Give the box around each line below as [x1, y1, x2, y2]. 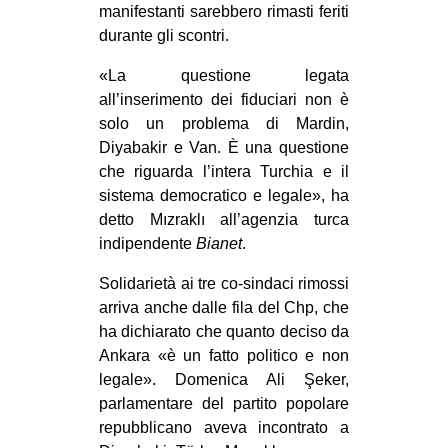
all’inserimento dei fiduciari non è [99, 90, 349, 108]
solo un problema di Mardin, [99, 114, 349, 132]
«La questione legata [99, 66, 349, 84]
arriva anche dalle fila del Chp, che [99, 298, 349, 316]
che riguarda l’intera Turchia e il [99, 162, 349, 180]
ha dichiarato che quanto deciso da [99, 322, 349, 340]
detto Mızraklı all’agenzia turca [99, 210, 349, 228]
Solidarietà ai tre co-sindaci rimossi [99, 274, 349, 292]
